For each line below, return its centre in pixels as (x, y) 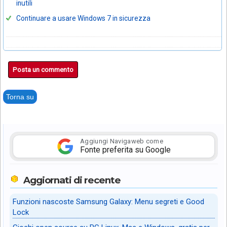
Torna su (20, 97)
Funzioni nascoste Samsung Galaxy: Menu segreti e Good (108, 201)
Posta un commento (43, 69)
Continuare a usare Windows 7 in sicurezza (83, 18)
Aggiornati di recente (72, 180)
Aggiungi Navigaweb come (122, 141)
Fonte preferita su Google (125, 150)
